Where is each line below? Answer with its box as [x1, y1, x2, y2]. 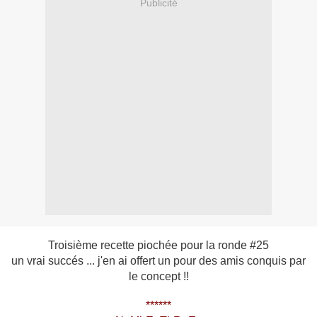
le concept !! [128, 270, 189, 283]
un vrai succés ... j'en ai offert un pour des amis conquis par [11, 255, 306, 267]
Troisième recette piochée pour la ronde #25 [48, 239, 269, 252]
